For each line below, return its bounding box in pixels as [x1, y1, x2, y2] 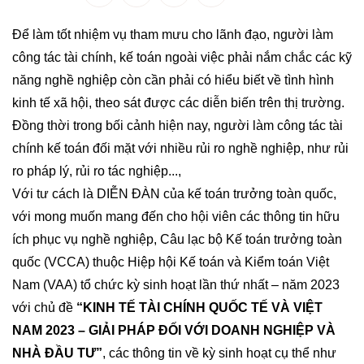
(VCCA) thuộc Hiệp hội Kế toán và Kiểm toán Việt [41, 255, 329, 269]
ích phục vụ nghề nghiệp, [12, 232, 160, 246]
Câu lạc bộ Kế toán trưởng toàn [160, 232, 342, 246]
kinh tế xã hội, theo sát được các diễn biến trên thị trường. [12, 96, 344, 110]
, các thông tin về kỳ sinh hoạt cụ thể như [102, 346, 336, 360]
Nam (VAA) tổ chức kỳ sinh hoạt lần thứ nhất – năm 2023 [12, 278, 340, 292]
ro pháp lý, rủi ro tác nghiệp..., [12, 164, 181, 178]
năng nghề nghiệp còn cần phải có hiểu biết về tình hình [12, 73, 334, 87]
